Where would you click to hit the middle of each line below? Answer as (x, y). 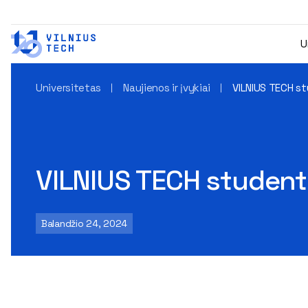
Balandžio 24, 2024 (84, 223)
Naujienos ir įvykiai (167, 88)
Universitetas (69, 88)
